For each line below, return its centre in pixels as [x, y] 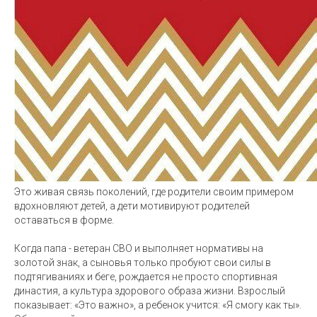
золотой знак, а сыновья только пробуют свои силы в [143, 263]
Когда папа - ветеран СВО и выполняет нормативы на [139, 248]
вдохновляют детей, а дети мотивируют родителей [132, 206]
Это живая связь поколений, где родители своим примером [154, 192]
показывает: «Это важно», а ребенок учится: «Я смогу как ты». [158, 305]
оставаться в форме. [64, 220]
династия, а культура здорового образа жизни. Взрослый [150, 291]
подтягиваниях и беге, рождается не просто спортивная [146, 277]
